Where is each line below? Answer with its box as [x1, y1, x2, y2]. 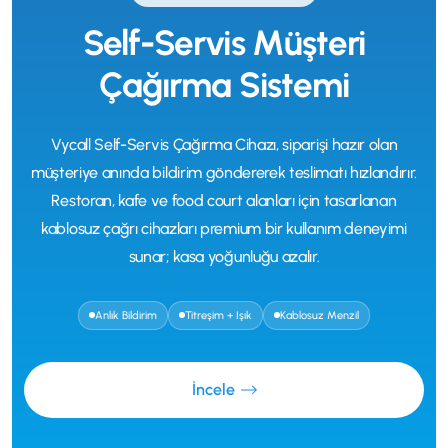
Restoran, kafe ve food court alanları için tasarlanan [51, 190, 397, 210]
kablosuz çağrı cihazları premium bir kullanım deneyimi [41, 218, 407, 238]
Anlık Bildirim [95, 308, 157, 322]
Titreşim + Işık [185, 308, 252, 322]
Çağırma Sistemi [99, 63, 349, 106]
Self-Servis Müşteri [83, 21, 365, 64]
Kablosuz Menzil [280, 308, 359, 322]
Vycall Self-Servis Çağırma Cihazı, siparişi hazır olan [50, 134, 398, 154]
